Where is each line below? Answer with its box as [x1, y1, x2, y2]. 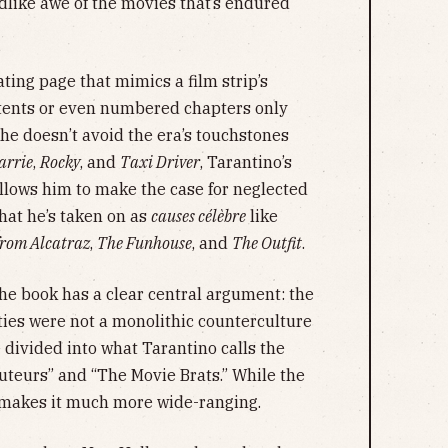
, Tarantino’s [200, 151, 292, 172]
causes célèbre [151, 205, 246, 226]
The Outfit [232, 232, 302, 253]
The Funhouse [97, 232, 192, 253]
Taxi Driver [120, 151, 200, 172]
